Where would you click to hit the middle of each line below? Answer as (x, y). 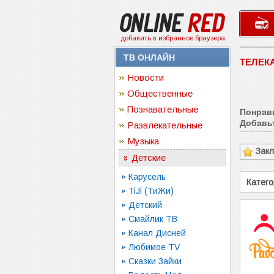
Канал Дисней (157, 233)
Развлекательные (165, 125)
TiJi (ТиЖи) (151, 191)
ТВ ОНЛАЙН (149, 57)
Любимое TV (154, 247)
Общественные (160, 93)
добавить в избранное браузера (172, 38)
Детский (145, 205)
